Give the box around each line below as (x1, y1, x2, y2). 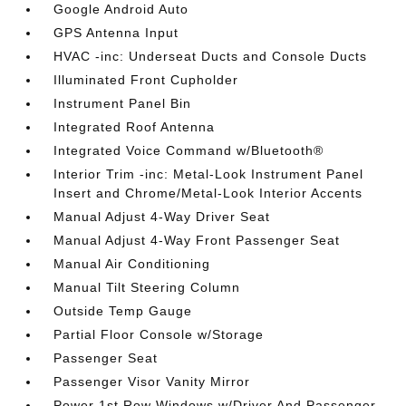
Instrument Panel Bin (53, 96, 192, 111)
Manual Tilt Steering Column (53, 280, 241, 295)
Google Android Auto (53, 2, 189, 16)
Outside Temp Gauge (53, 304, 193, 318)
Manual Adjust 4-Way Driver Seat (53, 209, 271, 224)
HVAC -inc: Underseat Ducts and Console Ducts (53, 49, 368, 63)
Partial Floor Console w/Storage (53, 327, 265, 342)
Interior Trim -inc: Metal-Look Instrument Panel (53, 167, 364, 181)
